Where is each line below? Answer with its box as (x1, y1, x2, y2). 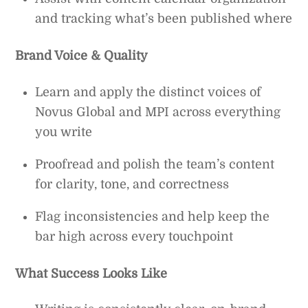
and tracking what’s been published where (35, 12, 293, 26)
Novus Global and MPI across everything (35, 104, 281, 119)
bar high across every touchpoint (35, 229, 234, 243)
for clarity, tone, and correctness (35, 177, 230, 191)
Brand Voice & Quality (15, 49, 148, 63)
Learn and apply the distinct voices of (35, 85, 262, 99)
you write (35, 124, 93, 139)
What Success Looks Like (15, 266, 168, 280)
